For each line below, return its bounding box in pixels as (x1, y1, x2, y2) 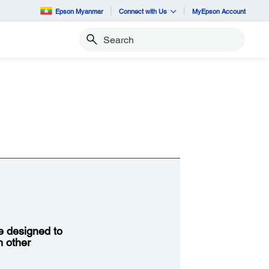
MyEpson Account (192, 7, 246, 15)
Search (78, 40, 106, 50)
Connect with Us (119, 7, 167, 15)
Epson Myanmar (55, 7, 103, 15)
